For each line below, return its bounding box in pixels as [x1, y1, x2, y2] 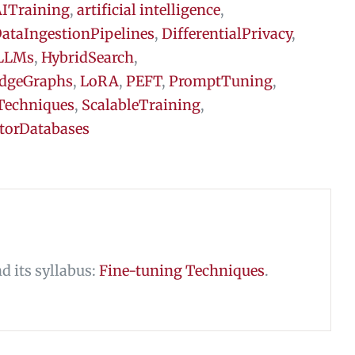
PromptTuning [169, 71, 273, 90]
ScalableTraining [82, 95, 200, 114]
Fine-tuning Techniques [99, 261, 265, 280]
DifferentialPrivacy [162, 24, 292, 43]
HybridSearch [41, 48, 134, 67]
